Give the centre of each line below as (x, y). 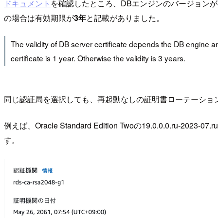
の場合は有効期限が (39, 18)
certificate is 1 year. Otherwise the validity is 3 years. (98, 58)
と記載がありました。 (125, 18)
